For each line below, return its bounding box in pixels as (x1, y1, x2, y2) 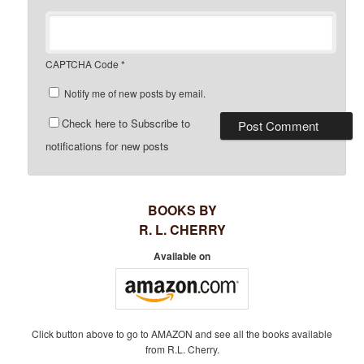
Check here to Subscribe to (62, 115, 191, 132)
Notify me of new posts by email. (64, 86, 206, 101)
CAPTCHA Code (45, 57, 119, 71)
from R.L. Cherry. (145, 341, 219, 356)
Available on (154, 249, 210, 264)
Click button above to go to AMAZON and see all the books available (32, 326, 332, 340)
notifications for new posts (45, 138, 170, 154)
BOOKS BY (147, 201, 217, 220)
